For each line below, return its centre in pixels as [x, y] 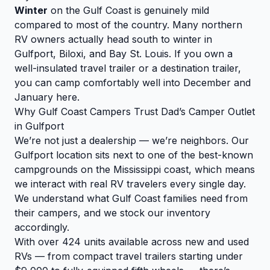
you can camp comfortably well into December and [133, 83]
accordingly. [42, 228]
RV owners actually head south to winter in [113, 39]
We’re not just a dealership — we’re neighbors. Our [132, 141]
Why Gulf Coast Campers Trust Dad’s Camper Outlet [135, 112]
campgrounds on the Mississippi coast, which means [135, 170]
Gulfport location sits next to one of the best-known [134, 155]
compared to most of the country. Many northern [128, 25]
